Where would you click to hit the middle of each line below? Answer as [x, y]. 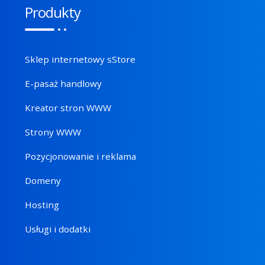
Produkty [52, 12]
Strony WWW [53, 132]
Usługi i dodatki [57, 229]
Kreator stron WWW [68, 108]
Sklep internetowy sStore [80, 59]
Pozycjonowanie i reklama [80, 156]
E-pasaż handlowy [63, 84]
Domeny [43, 181]
